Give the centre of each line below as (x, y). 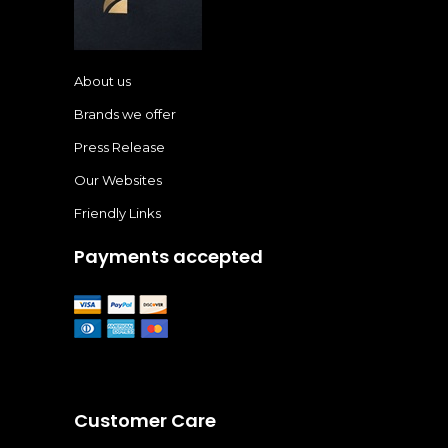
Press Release (119, 147)
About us (102, 81)
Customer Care (145, 420)
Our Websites (118, 180)
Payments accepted (168, 256)
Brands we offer (125, 114)
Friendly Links (117, 213)
